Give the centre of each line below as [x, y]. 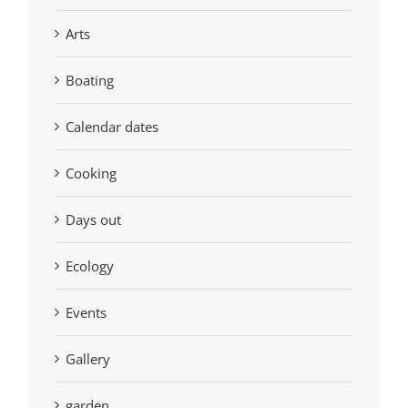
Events [86, 312]
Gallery [88, 358]
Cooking [91, 173]
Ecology [90, 265]
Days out [93, 219]
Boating [90, 80]
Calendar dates [112, 126]
